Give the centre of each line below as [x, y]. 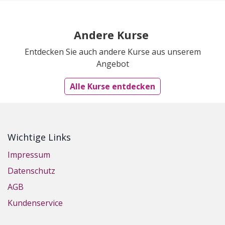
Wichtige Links [39, 137]
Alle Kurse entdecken [113, 86]
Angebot [113, 64]
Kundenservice [35, 203]
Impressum [29, 154]
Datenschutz [31, 171]
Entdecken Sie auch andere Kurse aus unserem [113, 51]
